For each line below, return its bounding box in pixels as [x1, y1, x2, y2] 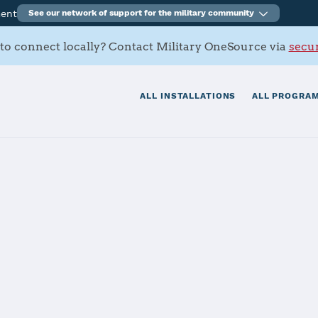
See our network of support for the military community [28, 8, 255, 18]
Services [38, 265, 92, 280]
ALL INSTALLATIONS [140, 91, 236, 102]
